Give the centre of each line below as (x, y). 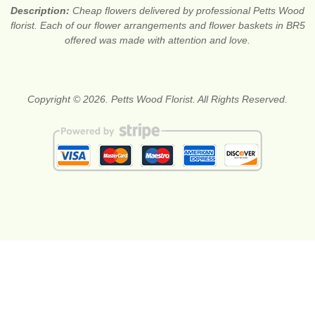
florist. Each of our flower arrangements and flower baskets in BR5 (157, 26)
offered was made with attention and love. (157, 40)
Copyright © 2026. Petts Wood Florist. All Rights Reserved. (157, 99)
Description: (41, 11)
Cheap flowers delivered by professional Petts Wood (188, 11)
